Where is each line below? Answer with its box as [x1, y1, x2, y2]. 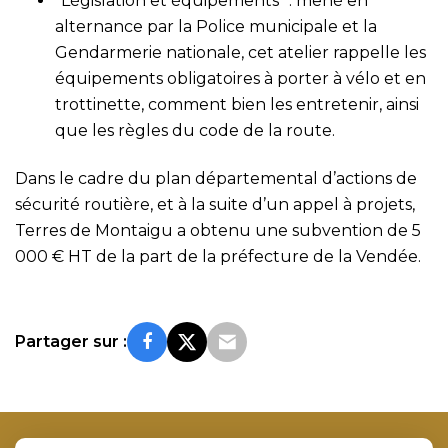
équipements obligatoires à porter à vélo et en [55, 69, 426, 88]
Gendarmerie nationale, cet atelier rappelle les [55, 43, 426, 62]
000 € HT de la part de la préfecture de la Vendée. [15, 247, 421, 266]
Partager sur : [15, 332, 127, 351]
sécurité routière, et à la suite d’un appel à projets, [15, 195, 415, 214]
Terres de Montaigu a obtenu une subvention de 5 [15, 221, 421, 240]
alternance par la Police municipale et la [55, 17, 377, 36]
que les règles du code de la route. [55, 121, 335, 140]
